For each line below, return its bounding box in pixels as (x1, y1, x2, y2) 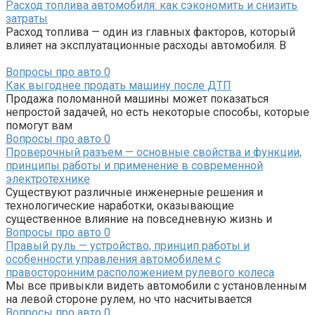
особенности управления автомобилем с (6, 252, 221, 266)
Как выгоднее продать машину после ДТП (6, 78, 231, 92)
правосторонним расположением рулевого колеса (6, 265, 274, 279)
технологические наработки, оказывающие (6, 198, 234, 212)
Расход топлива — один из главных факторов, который (6, 25, 295, 39)
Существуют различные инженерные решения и (6, 185, 263, 199)
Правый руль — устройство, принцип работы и (6, 238, 250, 252)
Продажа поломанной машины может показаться (6, 91, 269, 105)
